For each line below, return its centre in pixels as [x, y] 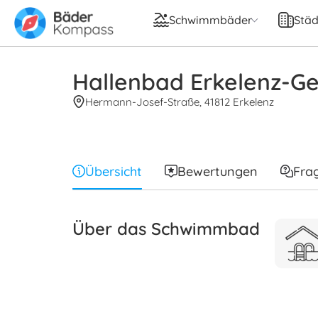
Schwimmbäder [210, 20]
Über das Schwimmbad [166, 228]
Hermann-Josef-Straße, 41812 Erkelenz [180, 102]
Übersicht [114, 171]
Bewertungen [218, 171]
